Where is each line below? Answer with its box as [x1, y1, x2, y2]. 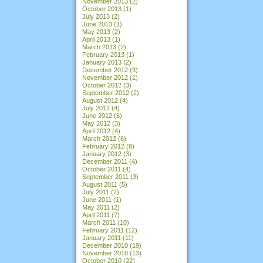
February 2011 [82, 226, 124, 234]
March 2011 [82, 218, 116, 226]
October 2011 [82, 165, 121, 173]
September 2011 [82, 173, 129, 180]
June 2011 [82, 195, 112, 203]
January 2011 [82, 234, 121, 241]
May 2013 [82, 28, 110, 35]
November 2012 [82, 73, 128, 81]
